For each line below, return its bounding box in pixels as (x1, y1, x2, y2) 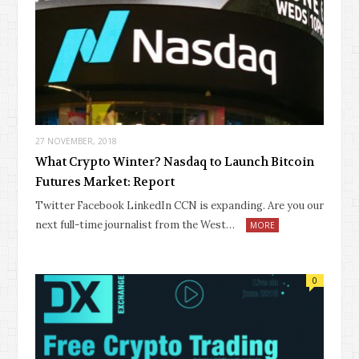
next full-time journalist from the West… (35, 218, 235, 232)
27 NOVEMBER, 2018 (35, 135, 117, 147)
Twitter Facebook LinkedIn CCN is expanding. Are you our (35, 199, 324, 213)
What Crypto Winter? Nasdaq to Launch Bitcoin (35, 154, 314, 171)
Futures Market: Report (35, 174, 175, 191)
